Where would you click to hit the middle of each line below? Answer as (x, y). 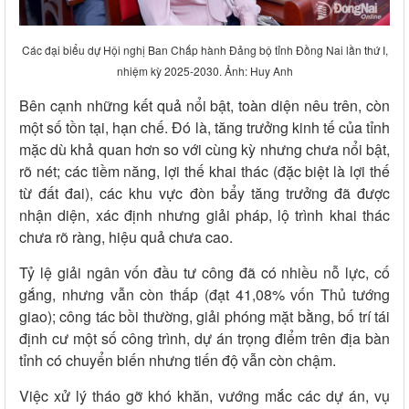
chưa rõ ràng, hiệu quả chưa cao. (126, 237)
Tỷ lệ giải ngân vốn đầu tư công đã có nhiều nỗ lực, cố (204, 273)
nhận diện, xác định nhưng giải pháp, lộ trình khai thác (204, 215)
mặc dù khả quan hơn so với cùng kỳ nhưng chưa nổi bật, (204, 150)
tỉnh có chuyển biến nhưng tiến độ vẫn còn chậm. (178, 361)
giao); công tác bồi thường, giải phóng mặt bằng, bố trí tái (204, 317)
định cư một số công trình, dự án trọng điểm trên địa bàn (204, 339)
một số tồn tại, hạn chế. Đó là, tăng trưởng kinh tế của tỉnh (204, 128)
